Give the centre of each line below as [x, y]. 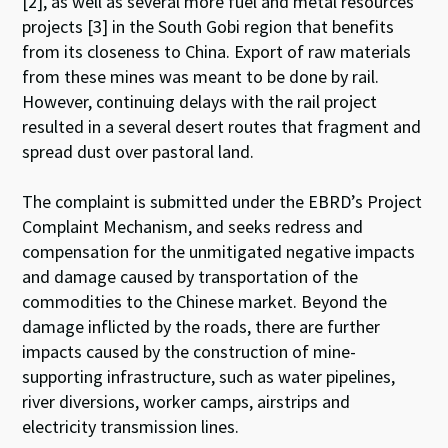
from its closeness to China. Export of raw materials [217, 51]
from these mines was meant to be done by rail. [201, 76]
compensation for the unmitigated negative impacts [219, 251]
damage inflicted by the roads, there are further [201, 326]
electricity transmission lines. [131, 426]
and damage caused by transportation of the [190, 276]
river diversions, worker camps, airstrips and [186, 401]
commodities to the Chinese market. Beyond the [205, 301]
